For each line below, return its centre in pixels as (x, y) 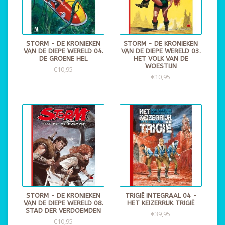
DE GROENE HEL (63, 59)
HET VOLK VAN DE (161, 59)
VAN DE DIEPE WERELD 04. (63, 51)
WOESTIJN (161, 66)
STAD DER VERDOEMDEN (63, 211)
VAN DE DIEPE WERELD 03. (161, 51)
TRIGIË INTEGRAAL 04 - (161, 196)
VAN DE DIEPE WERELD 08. (63, 203)
